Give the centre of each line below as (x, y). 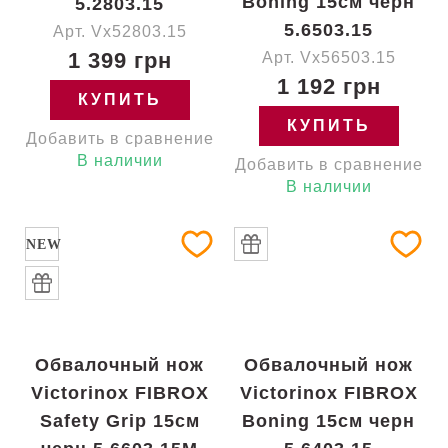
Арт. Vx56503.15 (328, 57)
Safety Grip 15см (119, 421)
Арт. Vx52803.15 (119, 31)
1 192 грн (328, 86)
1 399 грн (119, 60)
